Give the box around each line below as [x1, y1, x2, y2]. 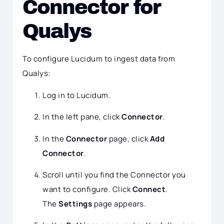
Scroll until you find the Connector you [42, 169, 186, 180]
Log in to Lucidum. [42, 89, 110, 100]
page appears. [92, 198, 146, 209]
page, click [107, 133, 150, 144]
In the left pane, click [42, 111, 121, 122]
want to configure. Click [42, 184, 132, 195]
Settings [58, 198, 92, 209]
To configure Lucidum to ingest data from [22, 53, 175, 64]
